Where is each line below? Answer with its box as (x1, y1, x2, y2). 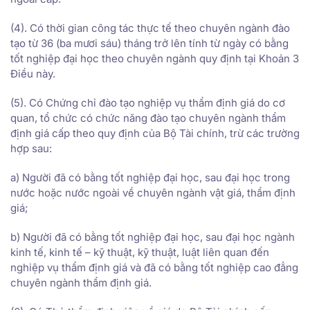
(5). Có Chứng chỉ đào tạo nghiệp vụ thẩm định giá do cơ (10, 95, 285, 109)
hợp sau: (10, 141, 52, 155)
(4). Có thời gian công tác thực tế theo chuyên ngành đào (10, 21, 290, 35)
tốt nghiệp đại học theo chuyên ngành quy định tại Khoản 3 (10, 51, 299, 65)
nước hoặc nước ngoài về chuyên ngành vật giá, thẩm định (10, 185, 295, 199)
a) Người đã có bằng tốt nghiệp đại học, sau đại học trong (10, 170, 290, 184)
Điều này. (10, 66, 55, 80)
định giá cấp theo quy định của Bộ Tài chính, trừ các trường (10, 126, 300, 140)
